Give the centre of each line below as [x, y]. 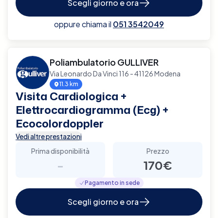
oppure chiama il [83, 24]
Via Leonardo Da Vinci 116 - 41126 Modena [115, 73]
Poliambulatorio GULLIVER [104, 62]
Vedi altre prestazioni [49, 136]
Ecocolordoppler [60, 123]
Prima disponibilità [60, 151]
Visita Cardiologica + [71, 96]
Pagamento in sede [112, 182]
